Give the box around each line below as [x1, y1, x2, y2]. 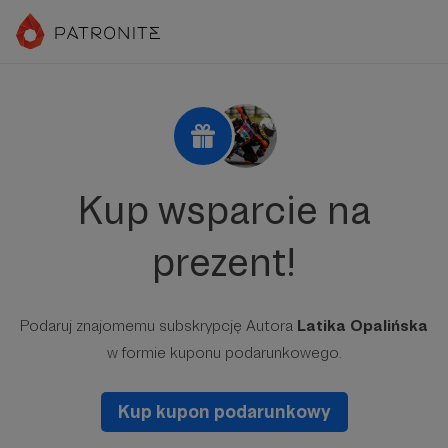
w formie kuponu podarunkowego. [106, 343, 342, 362]
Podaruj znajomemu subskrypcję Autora [20, 316, 297, 335]
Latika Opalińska [297, 316, 428, 335]
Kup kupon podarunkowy [117, 401, 331, 422]
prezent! [152, 238, 296, 286]
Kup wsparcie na [77, 186, 371, 234]
